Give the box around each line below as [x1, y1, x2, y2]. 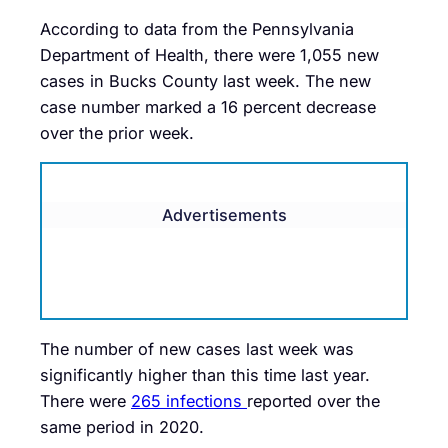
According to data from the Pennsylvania [40, 18, 354, 39]
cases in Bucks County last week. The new [40, 70, 371, 91]
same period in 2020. [40, 417, 204, 438]
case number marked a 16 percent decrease [40, 96, 376, 117]
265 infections [131, 391, 247, 412]
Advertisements [161, 204, 287, 225]
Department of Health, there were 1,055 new [40, 44, 379, 65]
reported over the [247, 391, 380, 412]
